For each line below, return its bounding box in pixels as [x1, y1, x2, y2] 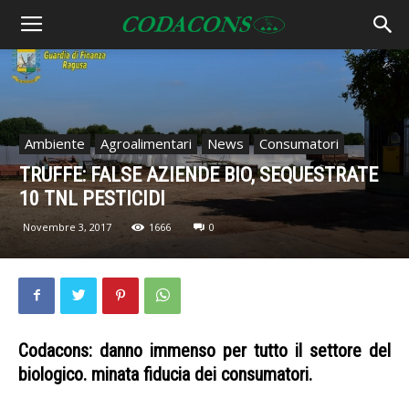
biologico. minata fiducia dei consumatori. [18, 362, 312, 385]
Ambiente [25, 133, 85, 152]
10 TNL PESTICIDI [19, 186, 165, 210]
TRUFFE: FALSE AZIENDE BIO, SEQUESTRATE [19, 163, 378, 186]
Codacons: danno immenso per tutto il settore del [18, 339, 391, 362]
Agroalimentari [100, 133, 192, 152]
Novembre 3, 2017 [23, 219, 111, 234]
